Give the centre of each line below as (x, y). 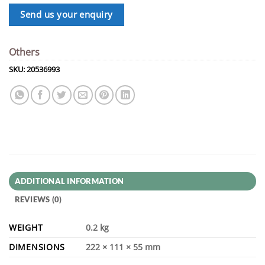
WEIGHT (26, 227)
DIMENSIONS (37, 247)
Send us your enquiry (67, 15)
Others (24, 52)
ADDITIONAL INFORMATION (69, 181)
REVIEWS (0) (38, 199)
